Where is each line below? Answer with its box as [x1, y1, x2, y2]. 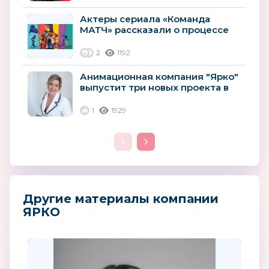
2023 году [80, 92, 130, 104]
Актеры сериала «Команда [80, 13, 210, 25]
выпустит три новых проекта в [80, 81, 229, 93]
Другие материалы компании [23, 191, 219, 206]
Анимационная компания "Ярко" [80, 70, 238, 82]
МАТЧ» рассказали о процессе [80, 23, 229, 35]
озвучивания [80, 34, 143, 46]
